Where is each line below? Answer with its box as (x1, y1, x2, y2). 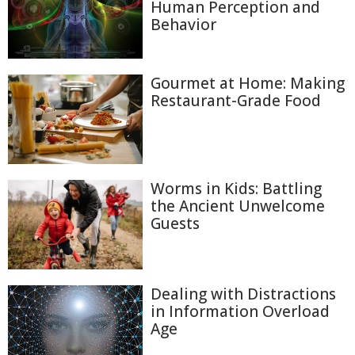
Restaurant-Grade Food (151, 90, 321, 111)
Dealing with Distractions (151, 284, 336, 305)
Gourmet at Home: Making (151, 72, 345, 94)
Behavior (151, 14, 216, 35)
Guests (151, 213, 200, 235)
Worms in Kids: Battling (151, 178, 322, 200)
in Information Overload (151, 301, 330, 323)
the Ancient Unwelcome (151, 196, 325, 217)
